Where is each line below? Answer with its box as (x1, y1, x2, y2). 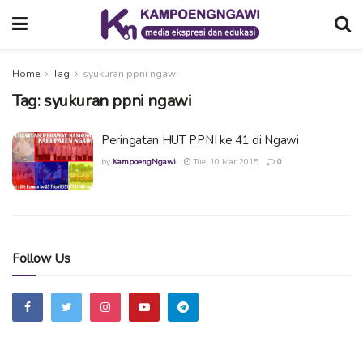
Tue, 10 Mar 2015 (191, 156, 258, 168)
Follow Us (12, 249, 70, 267)
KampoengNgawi (113, 156, 176, 168)
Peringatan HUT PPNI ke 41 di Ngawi (101, 132, 299, 148)
